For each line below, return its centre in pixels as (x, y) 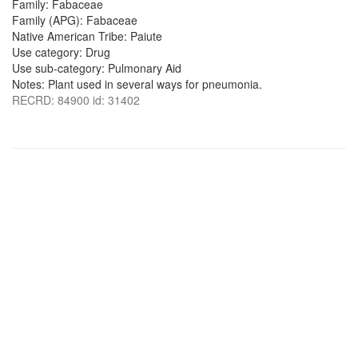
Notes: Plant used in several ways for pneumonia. (137, 84)
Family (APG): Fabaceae (75, 20)
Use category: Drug (61, 52)
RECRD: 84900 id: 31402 (76, 100)
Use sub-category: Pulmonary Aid (97, 68)
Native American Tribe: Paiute (87, 36)
